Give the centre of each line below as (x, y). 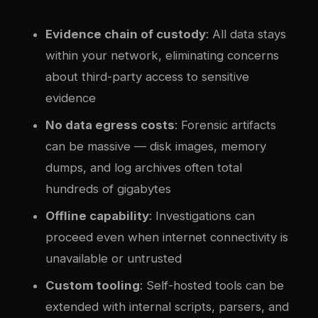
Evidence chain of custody (126, 34)
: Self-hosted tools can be (212, 285)
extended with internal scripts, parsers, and (167, 306)
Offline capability (97, 215)
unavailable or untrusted (114, 258)
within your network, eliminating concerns (162, 55)
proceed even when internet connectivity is (167, 237)
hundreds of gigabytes (108, 188)
